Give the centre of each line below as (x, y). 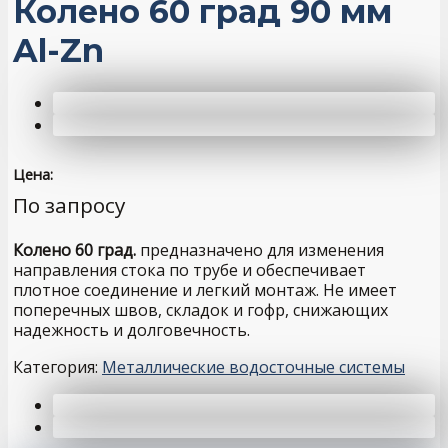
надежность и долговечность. (131, 330)
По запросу (69, 205)
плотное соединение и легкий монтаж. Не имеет (205, 290)
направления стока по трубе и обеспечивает (189, 270)
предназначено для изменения (260, 250)
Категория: (57, 367)
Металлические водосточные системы (253, 367)
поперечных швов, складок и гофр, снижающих (200, 310)
